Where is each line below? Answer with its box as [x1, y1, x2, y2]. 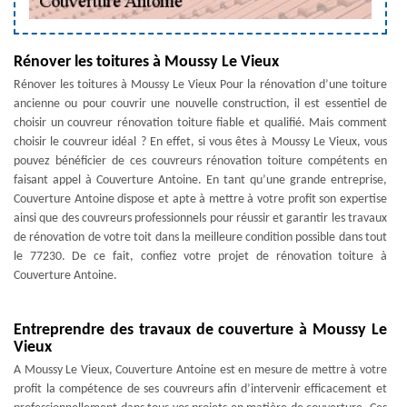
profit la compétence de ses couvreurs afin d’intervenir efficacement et [14, 382, 387, 396]
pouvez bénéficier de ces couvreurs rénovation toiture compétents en [14, 154, 387, 168]
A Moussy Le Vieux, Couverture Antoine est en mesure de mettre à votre [14, 363, 387, 377]
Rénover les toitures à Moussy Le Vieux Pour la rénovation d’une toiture [14, 78, 387, 92]
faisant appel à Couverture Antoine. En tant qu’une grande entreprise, [14, 174, 387, 187]
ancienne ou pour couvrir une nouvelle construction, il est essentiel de [14, 97, 387, 111]
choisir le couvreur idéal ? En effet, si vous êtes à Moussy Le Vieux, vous [14, 135, 387, 149]
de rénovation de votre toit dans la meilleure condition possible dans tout [14, 231, 387, 244]
